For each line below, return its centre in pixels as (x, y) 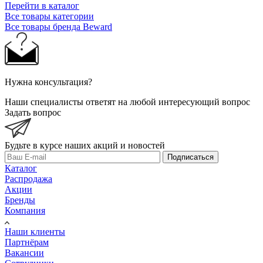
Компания (25, 211)
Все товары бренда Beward (58, 27)
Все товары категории (49, 16)
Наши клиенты (35, 232)
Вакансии (24, 253)
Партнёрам (27, 242)
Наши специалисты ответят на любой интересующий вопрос (127, 102)
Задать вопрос (33, 113)
